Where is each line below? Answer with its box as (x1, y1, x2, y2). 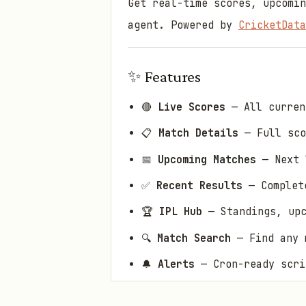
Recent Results (156, 178, 242, 193)
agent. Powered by (128, 18, 238, 33)
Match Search (157, 231, 231, 245)
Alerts (158, 258, 195, 272)
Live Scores (158, 100, 225, 114)
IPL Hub (159, 205, 202, 219)
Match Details (158, 126, 238, 141)
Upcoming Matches (158, 152, 256, 167)
